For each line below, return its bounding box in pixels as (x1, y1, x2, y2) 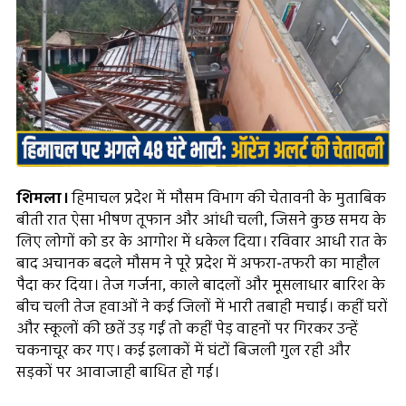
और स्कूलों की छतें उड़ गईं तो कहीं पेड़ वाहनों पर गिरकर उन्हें (16, 317, 358, 340)
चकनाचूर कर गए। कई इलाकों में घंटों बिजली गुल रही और (16, 339, 351, 362)
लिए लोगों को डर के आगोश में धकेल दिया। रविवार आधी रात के (16, 230, 387, 253)
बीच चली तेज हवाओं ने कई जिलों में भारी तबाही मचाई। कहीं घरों (16, 295, 388, 318)
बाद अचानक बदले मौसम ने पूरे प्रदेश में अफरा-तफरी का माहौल (16, 252, 380, 275)
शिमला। (16, 187, 68, 209)
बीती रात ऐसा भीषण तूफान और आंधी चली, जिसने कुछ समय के (16, 208, 386, 231)
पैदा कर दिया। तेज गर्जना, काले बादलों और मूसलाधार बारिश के (16, 274, 385, 296)
